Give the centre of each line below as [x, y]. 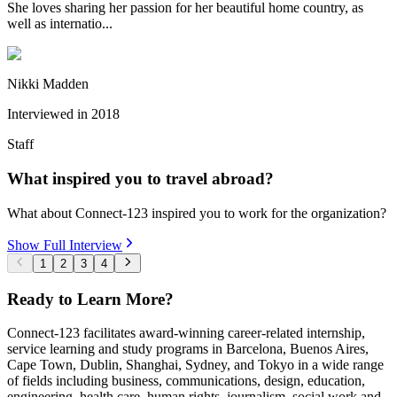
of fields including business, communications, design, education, [186, 381]
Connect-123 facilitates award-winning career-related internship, [186, 333]
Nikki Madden [48, 84]
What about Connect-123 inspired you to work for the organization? [197, 213]
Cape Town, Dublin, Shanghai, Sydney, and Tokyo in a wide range [195, 365]
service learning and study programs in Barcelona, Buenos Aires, [188, 349]
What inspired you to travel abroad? [140, 178]
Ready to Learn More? [90, 299]
